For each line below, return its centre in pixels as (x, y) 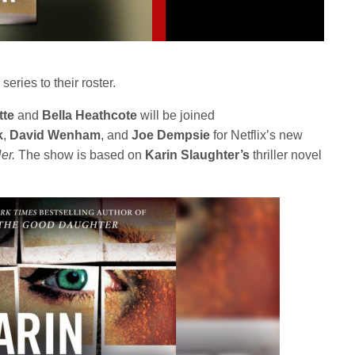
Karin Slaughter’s (198, 155)
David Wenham (55, 136)
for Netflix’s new (258, 136)
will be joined (176, 116)
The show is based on (82, 155)
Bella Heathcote (90, 116)
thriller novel (286, 155)
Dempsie (185, 136)
